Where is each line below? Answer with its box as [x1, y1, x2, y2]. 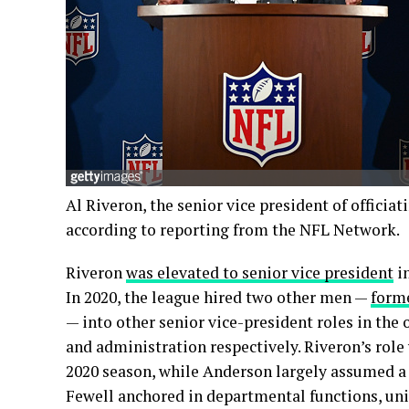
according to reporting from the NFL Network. [66, 219, 400, 241]
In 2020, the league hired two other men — [66, 287, 371, 309]
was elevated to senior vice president [126, 262, 393, 284]
